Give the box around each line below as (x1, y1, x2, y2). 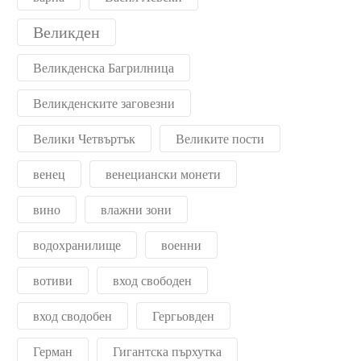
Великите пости (176, 131, 264, 147)
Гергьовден (152, 308, 214, 324)
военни (161, 237, 201, 253)
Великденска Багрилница (33, 60, 174, 76)
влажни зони (101, 201, 172, 218)
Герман (33, 343, 73, 359)
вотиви (33, 272, 73, 288)
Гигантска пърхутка (113, 343, 222, 359)
